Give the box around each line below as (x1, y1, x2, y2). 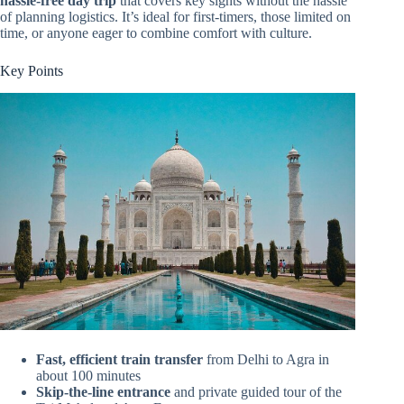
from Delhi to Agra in (203, 351, 329, 367)
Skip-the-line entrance (36, 383, 170, 399)
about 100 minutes (36, 367, 141, 383)
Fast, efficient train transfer (36, 351, 203, 367)
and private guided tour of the (170, 383, 342, 399)
